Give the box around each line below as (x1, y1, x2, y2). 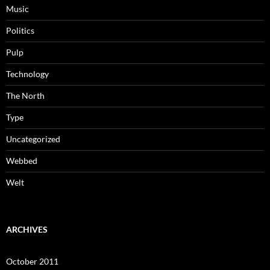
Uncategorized (6, 134, 60, 144)
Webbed (6, 155, 37, 166)
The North (6, 90, 45, 101)
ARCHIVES (6, 224, 48, 234)
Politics (6, 25, 34, 36)
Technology (6, 69, 49, 79)
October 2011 (6, 256, 58, 266)
